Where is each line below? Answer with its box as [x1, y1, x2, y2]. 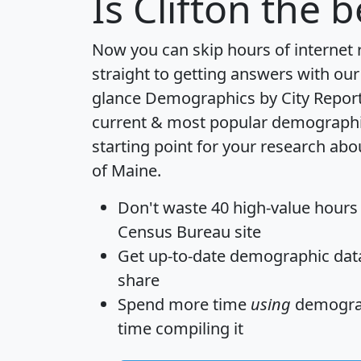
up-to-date [148, 245, 226, 268]
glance [92, 87, 145, 110]
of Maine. [92, 160, 161, 182]
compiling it [151, 317, 243, 340]
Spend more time [118, 293, 251, 316]
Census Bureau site [118, 221, 261, 243]
